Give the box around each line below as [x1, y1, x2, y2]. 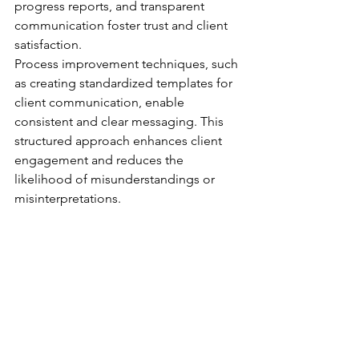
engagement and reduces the [14, 151, 187, 167]
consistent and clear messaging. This [14, 113, 227, 129]
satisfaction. [14, 36, 82, 52]
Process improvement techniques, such [14, 55, 241, 71]
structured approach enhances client [14, 132, 225, 148]
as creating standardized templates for [14, 75, 236, 91]
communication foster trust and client [14, 17, 231, 33]
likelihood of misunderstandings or [14, 171, 218, 187]
